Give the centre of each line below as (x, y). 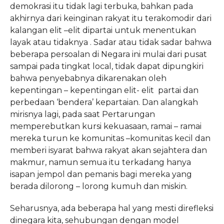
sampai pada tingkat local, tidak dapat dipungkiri (106, 66)
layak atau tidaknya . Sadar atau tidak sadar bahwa (110, 42)
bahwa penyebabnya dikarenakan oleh (88, 78)
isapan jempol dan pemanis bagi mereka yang (101, 174)
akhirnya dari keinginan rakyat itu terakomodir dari (110, 18)
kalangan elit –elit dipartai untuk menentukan (103, 30)
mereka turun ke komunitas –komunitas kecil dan (110, 138)
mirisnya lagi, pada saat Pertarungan (82, 114)
